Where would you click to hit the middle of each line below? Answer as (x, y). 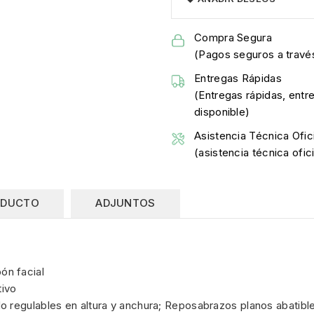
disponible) (222, 111)
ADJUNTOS (125, 203)
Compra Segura (233, 37)
